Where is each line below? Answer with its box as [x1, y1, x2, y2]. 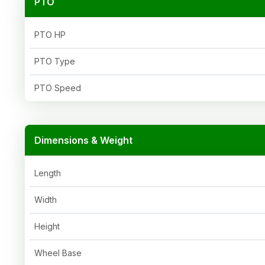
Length [34, 167, 61, 178]
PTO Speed [34, 82, 81, 93]
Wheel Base [34, 247, 82, 258]
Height [34, 221, 60, 231]
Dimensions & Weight [34, 134, 132, 146]
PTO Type [34, 56, 75, 66]
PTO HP [34, 29, 66, 40]
